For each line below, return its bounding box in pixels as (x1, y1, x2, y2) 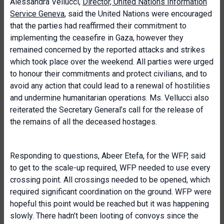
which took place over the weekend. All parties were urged (10, 57, 213, 66)
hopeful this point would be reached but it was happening (10, 199, 209, 208)
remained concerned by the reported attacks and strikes (10, 45, 205, 54)
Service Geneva (10, 9, 64, 18)
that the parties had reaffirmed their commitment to (10, 21, 186, 30)
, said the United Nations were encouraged (64, 9, 212, 18)
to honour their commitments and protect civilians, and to (10, 69, 207, 78)
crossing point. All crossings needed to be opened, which (10, 175, 210, 184)
